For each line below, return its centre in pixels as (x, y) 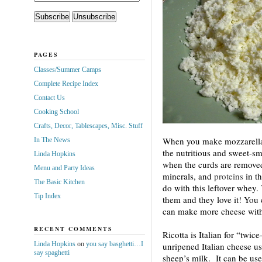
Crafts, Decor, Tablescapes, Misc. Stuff (88, 125)
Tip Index (47, 196)
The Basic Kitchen (59, 182)
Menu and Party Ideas (64, 168)
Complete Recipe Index (66, 83)
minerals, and (188, 176)
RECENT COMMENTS (73, 228)
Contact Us (49, 97)
